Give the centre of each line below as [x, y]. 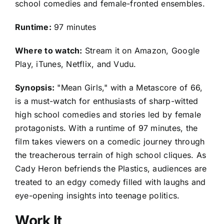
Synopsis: [35, 88]
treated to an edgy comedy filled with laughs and [110, 182]
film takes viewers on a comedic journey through [110, 142]
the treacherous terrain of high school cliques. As [110, 155]
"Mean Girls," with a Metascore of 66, [129, 88]
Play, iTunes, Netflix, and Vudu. [76, 64]
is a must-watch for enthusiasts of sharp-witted [107, 101]
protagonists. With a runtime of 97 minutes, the [106, 128]
